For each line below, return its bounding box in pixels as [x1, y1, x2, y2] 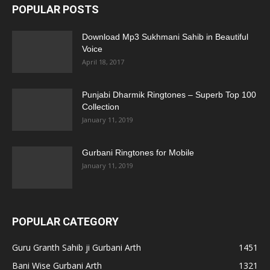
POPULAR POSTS [12, 2, 99, 16]
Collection [82, 101, 119, 111]
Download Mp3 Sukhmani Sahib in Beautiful [82, 31, 248, 42]
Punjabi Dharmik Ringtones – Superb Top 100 [82, 89, 256, 99]
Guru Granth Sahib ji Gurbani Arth [12, 241, 141, 253]
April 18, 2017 [82, 57, 124, 66]
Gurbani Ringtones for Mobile [82, 147, 194, 157]
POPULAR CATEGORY [12, 215, 119, 228]
